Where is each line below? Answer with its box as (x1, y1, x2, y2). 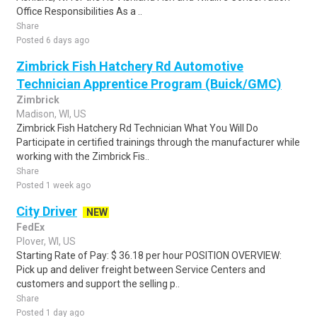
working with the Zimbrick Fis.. (16, 151, 149, 162)
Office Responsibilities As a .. (16, 6, 142, 17)
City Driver (16, 204, 77, 219)
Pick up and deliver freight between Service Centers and (16, 264, 265, 275)
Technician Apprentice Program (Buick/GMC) (16, 76, 282, 91)
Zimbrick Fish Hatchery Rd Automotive (16, 59, 243, 74)
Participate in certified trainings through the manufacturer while (16, 137, 300, 148)
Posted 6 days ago (16, 35, 89, 45)
